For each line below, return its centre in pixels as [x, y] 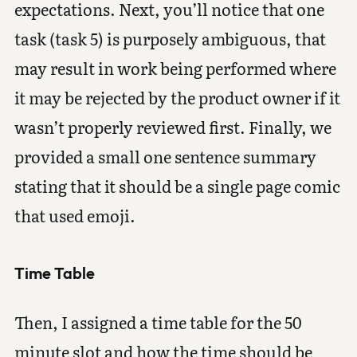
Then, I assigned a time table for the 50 [158, 322]
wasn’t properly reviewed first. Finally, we [173, 126]
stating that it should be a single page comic [177, 185]
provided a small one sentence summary [165, 156]
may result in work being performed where [175, 67]
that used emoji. [75, 215]
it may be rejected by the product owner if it [177, 97]
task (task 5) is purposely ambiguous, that [170, 38]
